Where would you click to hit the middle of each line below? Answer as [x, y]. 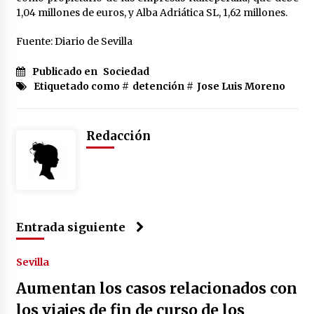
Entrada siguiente [70, 227]
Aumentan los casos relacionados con [156, 289]
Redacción [118, 136]
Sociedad [126, 72]
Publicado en [66, 72]
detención [158, 87]
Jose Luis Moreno [241, 87]
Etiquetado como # [81, 87]
